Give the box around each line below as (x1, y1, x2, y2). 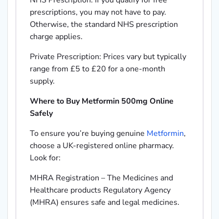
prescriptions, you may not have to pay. (30, 7, 166, 18)
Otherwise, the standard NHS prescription (30, 19, 178, 30)
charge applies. (30, 31, 83, 43)
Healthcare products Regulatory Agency (30, 185, 171, 196)
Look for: (30, 153, 61, 164)
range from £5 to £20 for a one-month (30, 64, 165, 75)
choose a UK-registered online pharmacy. (30, 140, 174, 152)
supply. (30, 76, 55, 87)
